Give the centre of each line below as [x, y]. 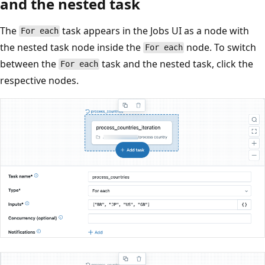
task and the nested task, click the [177, 64]
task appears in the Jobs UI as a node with [155, 30]
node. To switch [220, 47]
